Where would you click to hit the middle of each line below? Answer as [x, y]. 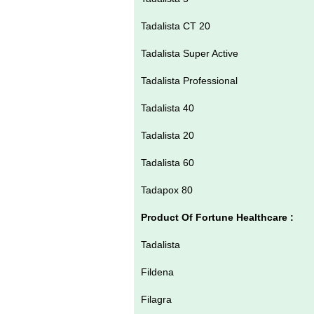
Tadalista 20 [169, 135]
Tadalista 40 [169, 108]
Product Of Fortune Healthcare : [219, 217]
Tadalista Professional [191, 80]
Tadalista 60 [169, 162]
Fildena [159, 272]
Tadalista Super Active [191, 53]
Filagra [158, 299]
